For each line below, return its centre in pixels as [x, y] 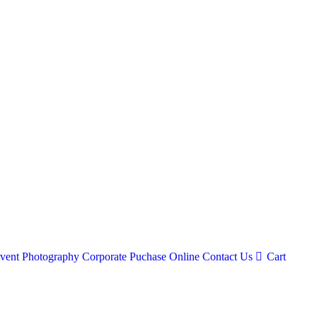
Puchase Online [165, 257]
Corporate [104, 257]
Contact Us [227, 257]
